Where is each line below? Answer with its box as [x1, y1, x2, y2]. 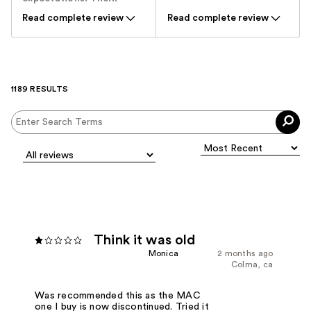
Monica [148, 249, 179, 258]
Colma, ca [230, 260, 274, 269]
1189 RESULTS [11, 85, 68, 94]
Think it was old [94, 233, 196, 248]
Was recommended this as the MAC [35, 290, 201, 301]
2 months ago [217, 249, 274, 258]
